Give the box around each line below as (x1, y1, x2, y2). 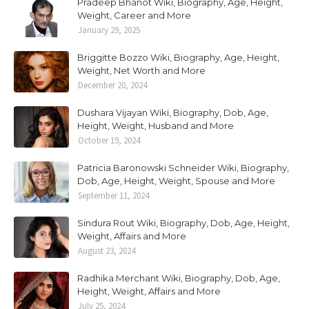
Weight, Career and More (77, 10, 191, 21)
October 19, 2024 (78, 134, 140, 146)
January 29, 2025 (78, 24, 140, 36)
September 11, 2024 (78, 190, 149, 201)
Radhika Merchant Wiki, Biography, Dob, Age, (77, 272, 280, 283)
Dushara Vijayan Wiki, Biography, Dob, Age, (77, 107, 268, 118)
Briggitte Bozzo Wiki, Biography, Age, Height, (77, 52, 279, 63)
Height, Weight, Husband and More (77, 120, 234, 131)
